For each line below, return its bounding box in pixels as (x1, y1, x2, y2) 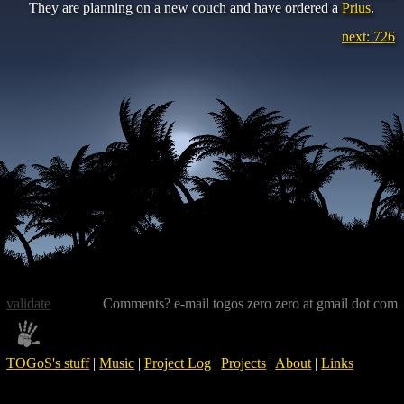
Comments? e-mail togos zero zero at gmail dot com (102, 296, 398, 311)
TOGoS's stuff (6, 355, 90, 371)
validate (6, 296, 51, 311)
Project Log (144, 355, 212, 371)
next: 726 (342, 29, 395, 44)
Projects (221, 355, 267, 371)
